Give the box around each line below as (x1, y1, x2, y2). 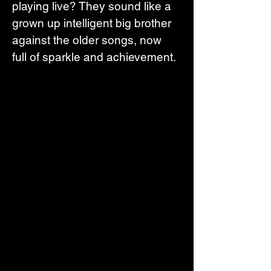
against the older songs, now (12, 33, 165, 47)
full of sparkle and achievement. (12, 50, 176, 64)
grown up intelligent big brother (12, 16, 174, 30)
